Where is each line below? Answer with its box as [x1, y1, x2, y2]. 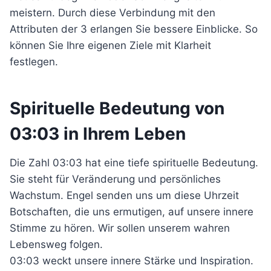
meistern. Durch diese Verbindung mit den [10, 7, 215, 19]
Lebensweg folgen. [10, 238, 103, 250]
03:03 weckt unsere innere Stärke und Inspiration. [10, 255, 253, 267]
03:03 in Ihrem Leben [10, 123, 186, 144]
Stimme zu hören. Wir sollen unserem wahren [10, 222, 230, 234]
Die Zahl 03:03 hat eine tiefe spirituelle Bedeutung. [10, 157, 258, 169]
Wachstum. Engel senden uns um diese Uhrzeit [10, 189, 239, 201]
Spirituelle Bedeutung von [10, 98, 224, 119]
